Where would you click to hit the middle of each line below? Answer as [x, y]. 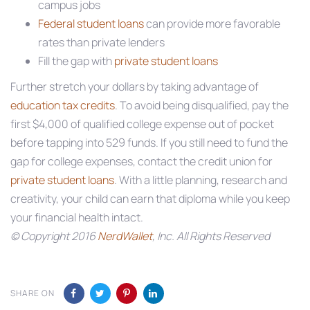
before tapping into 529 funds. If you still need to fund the [149, 142]
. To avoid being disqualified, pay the [202, 105]
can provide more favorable [212, 23]
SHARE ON [33, 293]
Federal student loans [91, 23]
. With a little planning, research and [201, 180]
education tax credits [63, 105]
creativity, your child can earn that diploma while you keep [150, 198]
